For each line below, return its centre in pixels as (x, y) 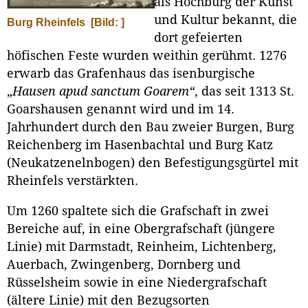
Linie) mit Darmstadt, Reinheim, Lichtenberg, (142, 247)
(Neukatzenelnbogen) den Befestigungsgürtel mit (153, 163)
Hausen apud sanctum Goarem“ (103, 92)
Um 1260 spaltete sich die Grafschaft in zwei (138, 211)
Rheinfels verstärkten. (73, 181)
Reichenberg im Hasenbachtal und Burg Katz (140, 145)
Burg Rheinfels (46, 22)
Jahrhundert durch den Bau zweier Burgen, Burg (151, 128)
